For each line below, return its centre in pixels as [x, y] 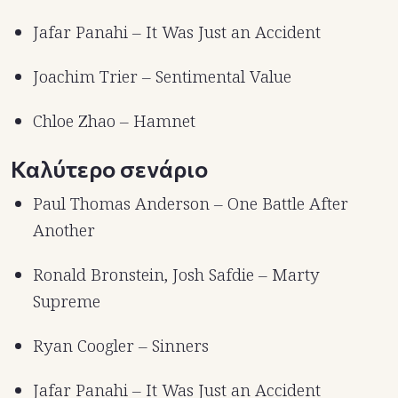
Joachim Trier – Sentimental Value [162, 77]
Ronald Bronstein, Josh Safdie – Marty [176, 275]
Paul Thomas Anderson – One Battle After [191, 204]
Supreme [67, 302]
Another [64, 231]
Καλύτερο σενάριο [109, 169]
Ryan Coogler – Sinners [121, 346]
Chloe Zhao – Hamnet [114, 121]
